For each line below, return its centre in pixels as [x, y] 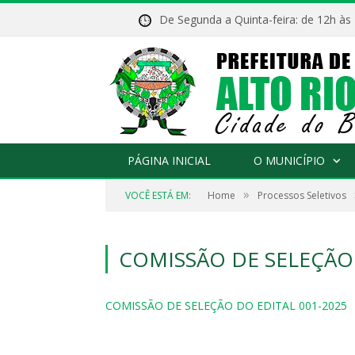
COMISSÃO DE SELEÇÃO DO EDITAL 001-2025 [226, 305]
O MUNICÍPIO [289, 160]
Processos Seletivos [302, 195]
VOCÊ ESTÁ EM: [158, 195]
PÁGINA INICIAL [169, 160]
